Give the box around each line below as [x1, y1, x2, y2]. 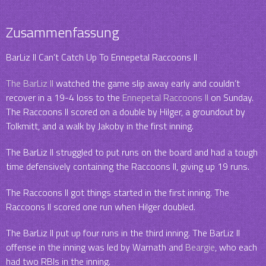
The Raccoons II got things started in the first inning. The [6, 185, 229, 199]
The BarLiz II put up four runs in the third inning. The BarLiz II [6, 225, 240, 240]
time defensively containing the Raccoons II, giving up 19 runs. [6, 159, 249, 173]
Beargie [185, 239, 215, 254]
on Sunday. [208, 90, 254, 104]
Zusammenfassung [6, 21, 119, 43]
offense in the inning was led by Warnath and [6, 239, 185, 254]
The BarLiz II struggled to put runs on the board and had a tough [6, 144, 258, 159]
